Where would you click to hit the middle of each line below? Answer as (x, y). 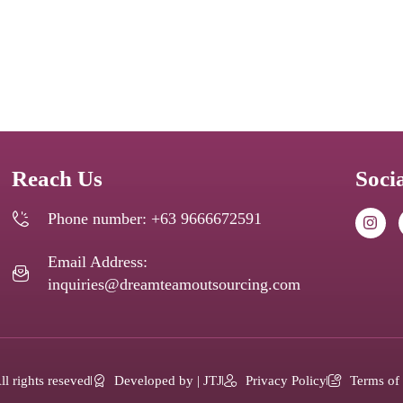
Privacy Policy (286, 380)
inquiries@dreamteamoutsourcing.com (175, 284)
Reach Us (58, 178)
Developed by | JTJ (168, 380)
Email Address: (98, 261)
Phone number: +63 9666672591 (155, 218)
